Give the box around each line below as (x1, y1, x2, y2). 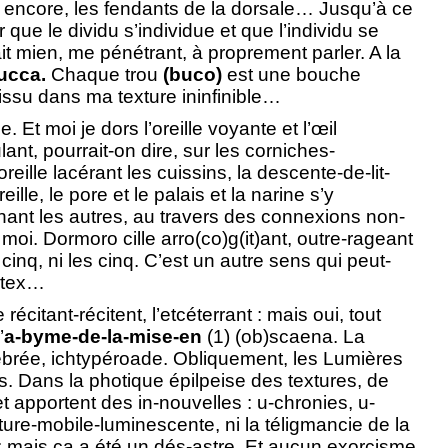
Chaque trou (46, 63, 163, 85)
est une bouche (222, 63, 361, 85)
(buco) (163, 63, 222, 85)
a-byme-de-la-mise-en (4, 325, 202, 347)
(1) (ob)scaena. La (202, 325, 365, 347)
